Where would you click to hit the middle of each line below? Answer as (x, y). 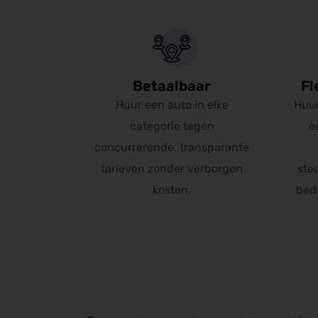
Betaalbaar (172, 86)
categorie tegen (172, 126)
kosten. (172, 190)
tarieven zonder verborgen (172, 169)
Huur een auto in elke (172, 105)
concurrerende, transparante (172, 147)
